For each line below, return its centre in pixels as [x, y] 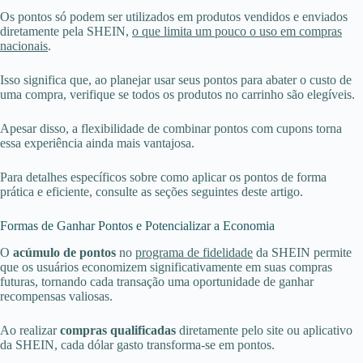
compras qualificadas [118, 330]
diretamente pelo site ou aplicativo [264, 330]
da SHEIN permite [302, 252]
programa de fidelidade [194, 252]
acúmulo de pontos [64, 252]
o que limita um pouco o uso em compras [237, 31]
